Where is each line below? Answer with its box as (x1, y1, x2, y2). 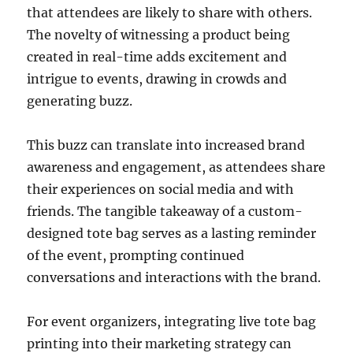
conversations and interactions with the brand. (27, 269, 321, 285)
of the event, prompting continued (27, 247, 245, 263)
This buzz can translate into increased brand (27, 136, 306, 153)
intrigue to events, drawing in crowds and (27, 70, 288, 87)
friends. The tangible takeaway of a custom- (27, 203, 303, 219)
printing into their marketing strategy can (27, 335, 292, 351)
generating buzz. (27, 92, 133, 109)
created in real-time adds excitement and (27, 48, 288, 65)
